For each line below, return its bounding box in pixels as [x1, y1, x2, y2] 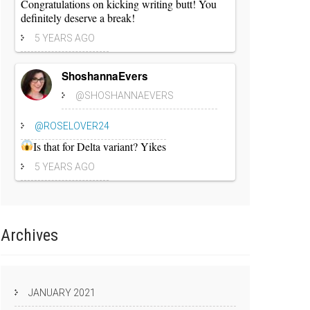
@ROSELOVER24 [35, 120, 109, 131]
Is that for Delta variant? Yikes [33, 139, 167, 154]
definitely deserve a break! [21, 10, 135, 25]
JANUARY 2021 [28, 287, 95, 298]
